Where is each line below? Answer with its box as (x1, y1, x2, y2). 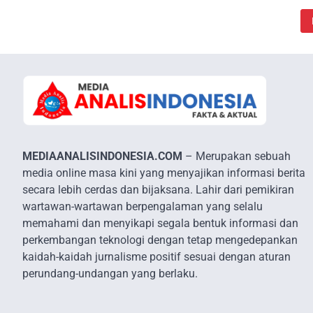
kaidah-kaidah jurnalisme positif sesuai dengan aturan (22, 249, 291, 263)
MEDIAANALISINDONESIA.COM (22, 149, 182, 163)
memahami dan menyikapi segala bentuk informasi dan (22, 216, 298, 230)
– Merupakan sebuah (182, 149, 291, 163)
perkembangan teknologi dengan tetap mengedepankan (22, 233, 298, 247)
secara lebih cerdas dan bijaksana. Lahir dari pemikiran (22, 182, 294, 196)
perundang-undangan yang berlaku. (22, 266, 198, 280)
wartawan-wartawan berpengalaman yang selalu (22, 199, 263, 213)
